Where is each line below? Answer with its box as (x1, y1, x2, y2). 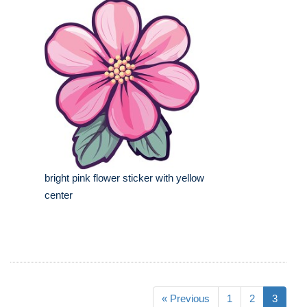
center (45, 189, 73, 201)
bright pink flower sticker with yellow (45, 172, 204, 184)
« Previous (162, 293, 210, 305)
